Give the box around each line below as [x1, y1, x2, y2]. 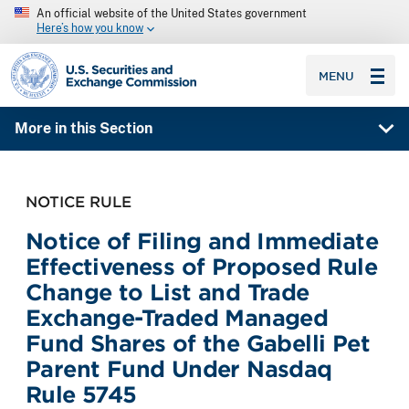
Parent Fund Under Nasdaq [26, 355, 332, 383]
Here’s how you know [37, 22, 143, 36]
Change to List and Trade [26, 278, 309, 306]
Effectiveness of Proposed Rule [26, 253, 377, 280]
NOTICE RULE [26, 192, 131, 211]
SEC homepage [10, 50, 115, 68]
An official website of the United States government [37, 7, 307, 20]
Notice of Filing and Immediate [26, 227, 378, 255]
